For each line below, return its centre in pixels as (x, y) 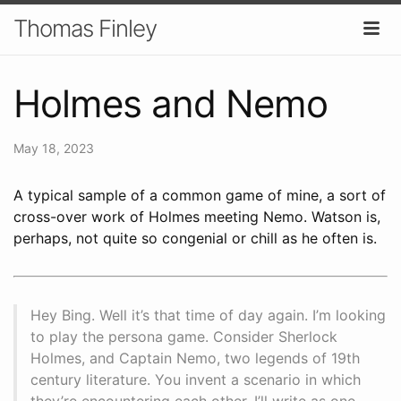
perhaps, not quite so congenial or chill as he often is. (195, 238)
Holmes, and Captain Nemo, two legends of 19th (195, 358)
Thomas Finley (85, 28)
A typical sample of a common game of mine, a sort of (200, 195)
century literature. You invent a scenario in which (196, 379)
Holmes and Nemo (171, 103)
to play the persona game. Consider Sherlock (184, 336)
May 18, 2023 (54, 148)
